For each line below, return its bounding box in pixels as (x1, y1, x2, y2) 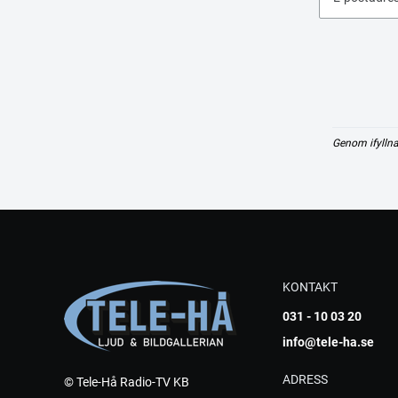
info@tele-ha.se (283, 334, 375, 349)
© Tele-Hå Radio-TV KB (64, 374, 189, 389)
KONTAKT (283, 279, 338, 294)
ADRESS (283, 371, 329, 386)
